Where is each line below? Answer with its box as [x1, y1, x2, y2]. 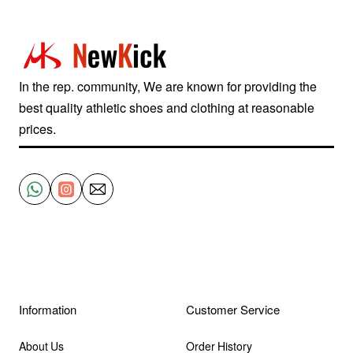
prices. [19, 120, 56, 138]
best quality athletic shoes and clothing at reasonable [19, 98, 314, 117]
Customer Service [186, 301, 280, 318]
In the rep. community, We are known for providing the [19, 77, 317, 95]
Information [19, 301, 76, 318]
